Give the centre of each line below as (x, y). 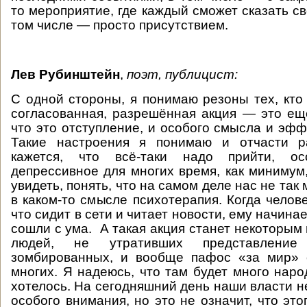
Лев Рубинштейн (65, 74)
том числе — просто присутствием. (120, 25)
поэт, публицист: (182, 74)
